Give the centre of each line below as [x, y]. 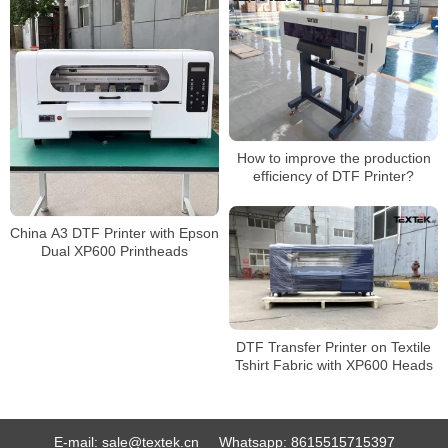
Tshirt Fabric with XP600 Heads [333, 364]
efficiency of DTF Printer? [333, 176]
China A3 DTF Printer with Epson [114, 233]
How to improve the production [333, 158]
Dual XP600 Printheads [114, 251]
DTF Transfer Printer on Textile [333, 346]
